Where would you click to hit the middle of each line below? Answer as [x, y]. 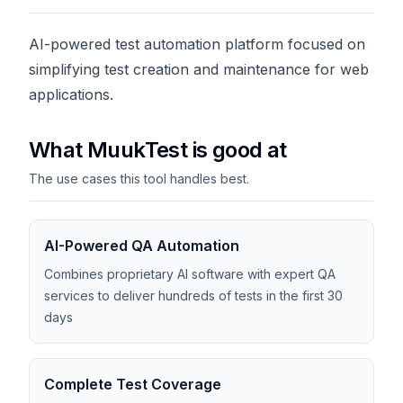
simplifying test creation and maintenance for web [199, 69]
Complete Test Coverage [133, 384]
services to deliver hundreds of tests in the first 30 [193, 296]
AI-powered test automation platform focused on [197, 44]
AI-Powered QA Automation [142, 246]
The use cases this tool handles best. [139, 179]
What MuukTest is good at [158, 150]
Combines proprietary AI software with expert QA [190, 274]
